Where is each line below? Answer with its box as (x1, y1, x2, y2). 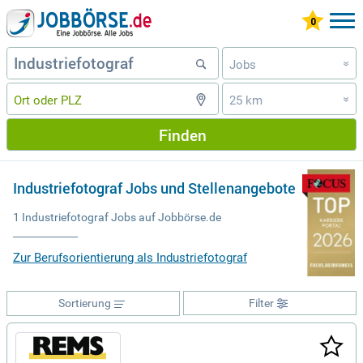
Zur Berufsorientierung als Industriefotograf (13, 250, 247, 265)
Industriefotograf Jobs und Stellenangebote (13, 178, 296, 199)
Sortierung (58, 297, 111, 310)
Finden (158, 124, 207, 145)
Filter (248, 297, 274, 310)
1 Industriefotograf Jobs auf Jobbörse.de (13, 211, 221, 224)
